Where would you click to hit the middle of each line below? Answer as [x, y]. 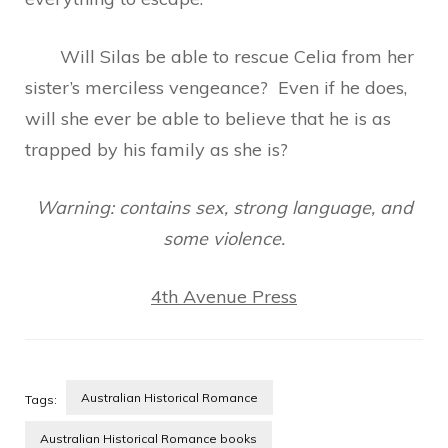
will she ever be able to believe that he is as [208, 118]
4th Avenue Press [224, 296]
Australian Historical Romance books [148, 438]
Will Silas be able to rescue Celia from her [219, 56]
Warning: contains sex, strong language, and [224, 207]
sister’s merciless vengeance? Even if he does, [216, 87]
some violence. [224, 238]
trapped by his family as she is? [156, 149]
